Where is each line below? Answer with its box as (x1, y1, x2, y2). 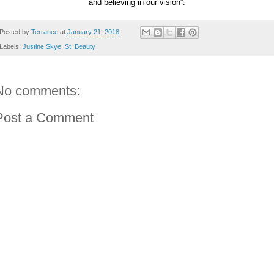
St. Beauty (65, 43, 95, 51)
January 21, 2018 (67, 28, 119, 35)
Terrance (31, 28, 58, 35)
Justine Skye (23, 43, 61, 51)
